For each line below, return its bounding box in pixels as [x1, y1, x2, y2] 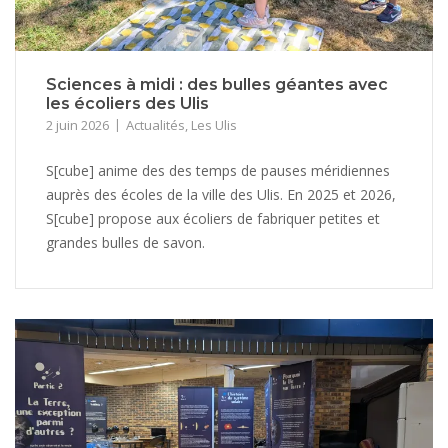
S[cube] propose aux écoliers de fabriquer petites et [46, 208, 380, 228]
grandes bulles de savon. [46, 232, 205, 252]
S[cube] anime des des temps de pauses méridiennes [46, 160, 390, 180]
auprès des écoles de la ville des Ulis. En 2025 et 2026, [46, 184, 396, 204]
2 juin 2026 [46, 115, 109, 134]
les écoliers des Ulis [46, 93, 209, 113]
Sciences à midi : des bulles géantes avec [46, 74, 388, 94]
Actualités [126, 115, 185, 134]
